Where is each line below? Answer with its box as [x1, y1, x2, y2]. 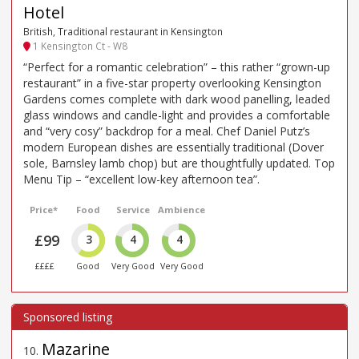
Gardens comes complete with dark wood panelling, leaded [23, 91, 330, 107]
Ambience [158, 204, 206, 216]
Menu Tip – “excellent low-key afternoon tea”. [23, 171, 260, 188]
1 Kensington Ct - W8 [30, 38, 127, 52]
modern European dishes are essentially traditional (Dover [23, 139, 324, 155]
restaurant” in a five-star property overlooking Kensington [23, 75, 321, 91]
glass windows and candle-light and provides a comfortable [23, 107, 330, 123]
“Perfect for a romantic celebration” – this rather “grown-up [23, 59, 330, 75]
